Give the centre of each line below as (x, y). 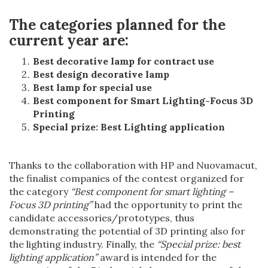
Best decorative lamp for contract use (124, 61)
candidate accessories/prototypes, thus (102, 217)
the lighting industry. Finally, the (83, 244)
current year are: (69, 40)
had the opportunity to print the (167, 204)
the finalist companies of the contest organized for (127, 178)
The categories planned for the (117, 25)
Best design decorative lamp (101, 74)
